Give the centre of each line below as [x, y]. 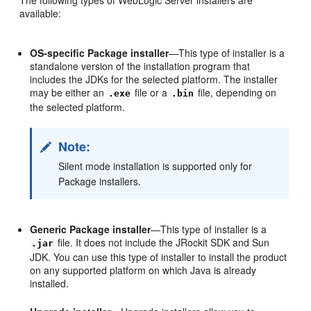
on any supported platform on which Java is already [143, 270]
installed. [50, 283]
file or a [151, 92]
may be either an [69, 92]
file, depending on [236, 92]
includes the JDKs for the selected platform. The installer [154, 79]
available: [41, 13]
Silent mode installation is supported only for [155, 166]
